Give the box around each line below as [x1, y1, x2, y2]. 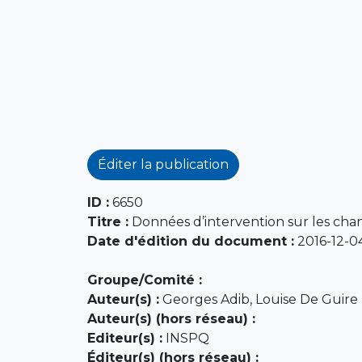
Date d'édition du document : [86, 233, 294, 249]
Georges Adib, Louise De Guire [158, 291, 358, 307]
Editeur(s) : [86, 330, 162, 346]
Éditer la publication [97, 156, 229, 172]
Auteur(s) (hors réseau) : [86, 310, 255, 326]
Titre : [86, 213, 128, 229]
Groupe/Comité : [86, 271, 202, 288]
